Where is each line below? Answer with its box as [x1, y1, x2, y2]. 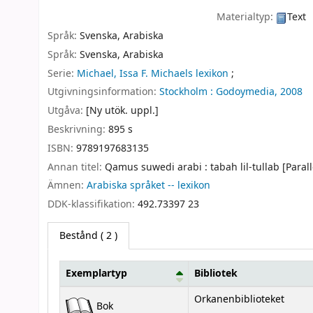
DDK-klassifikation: [48, 197, 138, 212]
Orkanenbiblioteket [194, 291, 284, 307]
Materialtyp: [217, 10, 277, 25]
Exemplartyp [66, 265, 127, 281]
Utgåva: [48, 103, 86, 119]
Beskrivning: [48, 122, 108, 137]
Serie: [48, 66, 77, 81]
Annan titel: [48, 159, 105, 175]
